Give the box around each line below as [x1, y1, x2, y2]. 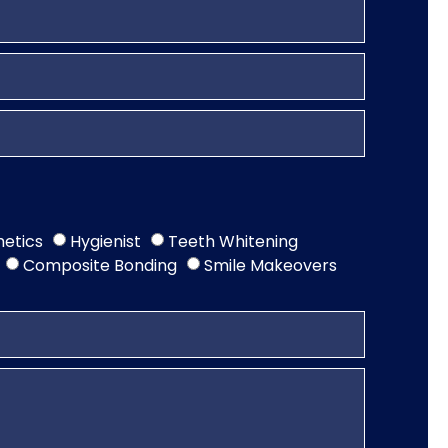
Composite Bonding [22, 253, 177, 277]
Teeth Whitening [167, 229, 298, 253]
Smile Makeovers [203, 253, 337, 277]
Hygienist [69, 229, 141, 253]
